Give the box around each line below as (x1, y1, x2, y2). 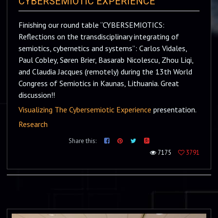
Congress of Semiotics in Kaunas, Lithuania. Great (18, 78, 179, 88)
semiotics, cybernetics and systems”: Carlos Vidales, (18, 43, 187, 53)
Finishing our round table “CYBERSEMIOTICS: (18, 20, 164, 30)
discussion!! (18, 90, 55, 100)
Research (18, 119, 48, 129)
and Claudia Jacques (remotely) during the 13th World (18, 67, 192, 76)
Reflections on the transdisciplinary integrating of (18, 32, 179, 41)
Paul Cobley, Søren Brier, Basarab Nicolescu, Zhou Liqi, (18, 55, 193, 65)
